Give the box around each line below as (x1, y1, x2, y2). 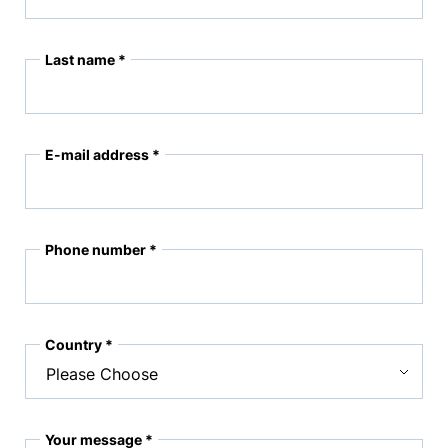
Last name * (45, 51, 126, 68)
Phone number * (45, 241, 157, 258)
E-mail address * (45, 146, 160, 163)
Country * (45, 336, 113, 353)
